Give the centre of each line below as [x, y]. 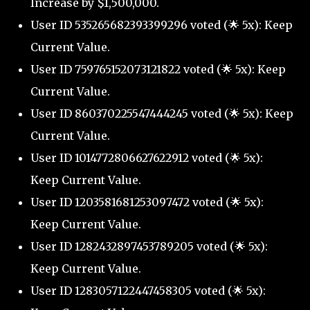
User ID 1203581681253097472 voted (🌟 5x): [147, 202]
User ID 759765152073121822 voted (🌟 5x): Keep [158, 70]
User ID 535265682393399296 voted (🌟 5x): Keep [162, 25]
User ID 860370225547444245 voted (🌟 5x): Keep [162, 114]
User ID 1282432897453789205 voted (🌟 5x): [149, 247]
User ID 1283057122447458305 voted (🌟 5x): [148, 291]
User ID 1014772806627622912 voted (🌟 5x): [147, 158]
